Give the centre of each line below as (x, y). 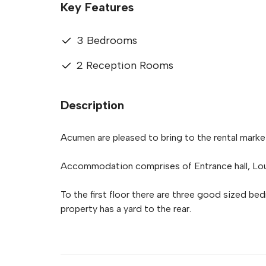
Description (92, 105)
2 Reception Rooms (125, 65)
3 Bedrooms (107, 40)
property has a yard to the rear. (126, 209)
